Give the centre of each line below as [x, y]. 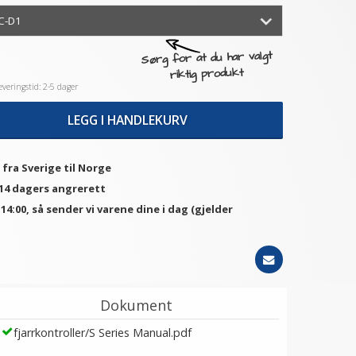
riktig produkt [207, 74]
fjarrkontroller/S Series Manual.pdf [103, 333]
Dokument [137, 305]
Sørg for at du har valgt [207, 58]
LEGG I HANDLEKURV [127, 120]
